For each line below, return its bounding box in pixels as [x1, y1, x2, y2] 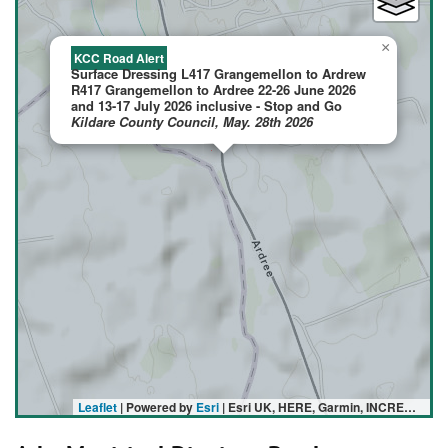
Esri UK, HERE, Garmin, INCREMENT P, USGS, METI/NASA [228, 397, 404, 416]
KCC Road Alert [74, 48, 164, 67]
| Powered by [117, 397, 196, 416]
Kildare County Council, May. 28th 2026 [71, 111, 313, 131]
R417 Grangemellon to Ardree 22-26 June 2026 [71, 79, 356, 99]
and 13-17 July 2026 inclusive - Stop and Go [71, 95, 342, 115]
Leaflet [78, 397, 117, 416]
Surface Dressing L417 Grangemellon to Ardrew [71, 63, 366, 83]
